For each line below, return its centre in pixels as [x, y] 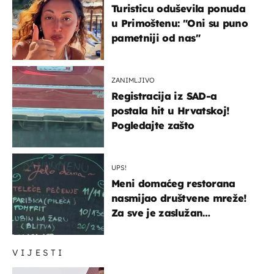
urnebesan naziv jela [163, 227]
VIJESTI [39, 252]
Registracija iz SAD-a [164, 96]
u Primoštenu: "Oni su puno [180, 23]
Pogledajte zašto [153, 125]
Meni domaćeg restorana [173, 183]
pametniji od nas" [156, 38]
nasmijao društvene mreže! [179, 198]
